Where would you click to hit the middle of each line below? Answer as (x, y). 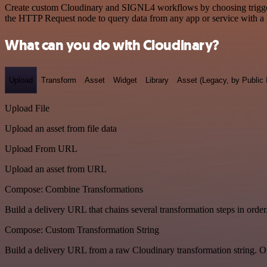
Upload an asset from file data (61, 129)
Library (157, 80)
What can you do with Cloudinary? (112, 45)
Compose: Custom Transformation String (82, 230)
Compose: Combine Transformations (74, 190)
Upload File (27, 108)
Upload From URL (41, 149)
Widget (125, 80)
